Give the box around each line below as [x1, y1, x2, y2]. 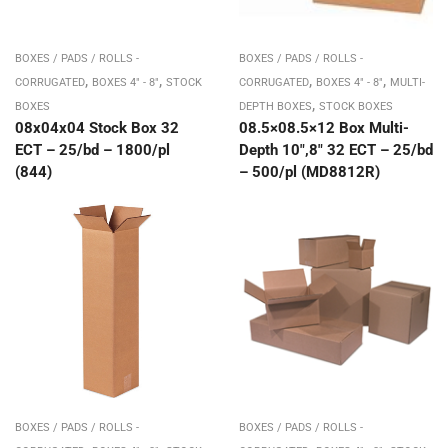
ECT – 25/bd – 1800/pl [15, 140, 170, 159]
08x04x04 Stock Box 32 [15, 118, 179, 137]
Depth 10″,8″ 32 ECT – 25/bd [239, 140, 433, 159]
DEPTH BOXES [239, 99, 312, 113]
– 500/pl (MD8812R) [239, 162, 380, 181]
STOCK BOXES [319, 99, 393, 113]
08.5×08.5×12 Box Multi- [239, 118, 409, 137]
